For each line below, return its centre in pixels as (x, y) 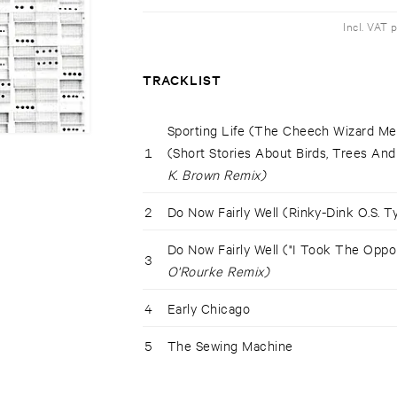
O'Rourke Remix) (218, 271)
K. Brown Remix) (217, 175)
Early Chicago (209, 308)
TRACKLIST (182, 80)
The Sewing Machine (230, 346)
